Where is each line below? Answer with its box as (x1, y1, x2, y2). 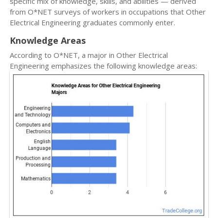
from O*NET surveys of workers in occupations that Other (10, 7, 206, 17)
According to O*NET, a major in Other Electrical (10, 50, 168, 60)
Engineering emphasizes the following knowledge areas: (10, 61, 197, 71)
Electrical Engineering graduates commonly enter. (10, 18, 175, 27)
